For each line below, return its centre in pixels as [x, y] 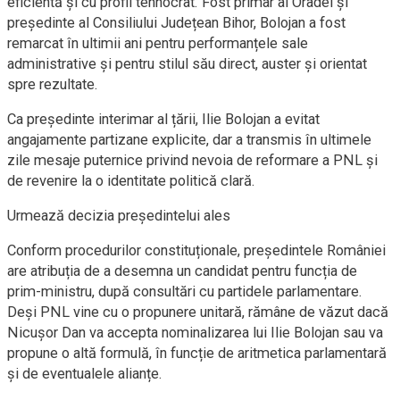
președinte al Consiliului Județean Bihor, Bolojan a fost [176, 23]
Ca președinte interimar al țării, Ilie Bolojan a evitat [163, 119]
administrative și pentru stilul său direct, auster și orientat [187, 64]
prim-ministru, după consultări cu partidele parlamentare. [185, 292]
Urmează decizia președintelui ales [119, 216]
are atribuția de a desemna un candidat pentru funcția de [182, 271]
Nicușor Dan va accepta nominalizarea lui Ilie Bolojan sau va [195, 333]
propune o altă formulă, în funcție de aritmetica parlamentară [197, 353]
